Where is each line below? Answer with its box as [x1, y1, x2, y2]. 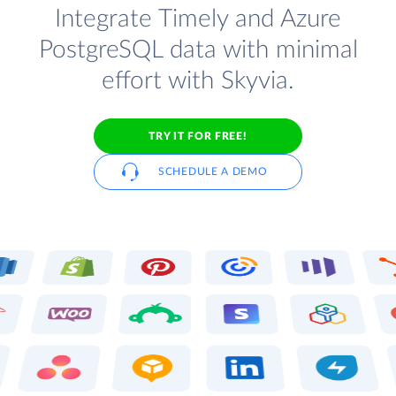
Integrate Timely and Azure [55, 6, 341, 33]
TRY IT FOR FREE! [148, 130, 247, 141]
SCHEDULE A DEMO [158, 166, 268, 178]
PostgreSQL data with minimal [38, 37, 358, 64]
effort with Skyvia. [102, 68, 294, 95]
